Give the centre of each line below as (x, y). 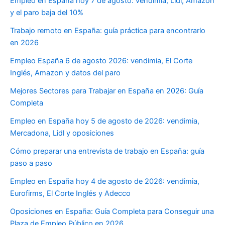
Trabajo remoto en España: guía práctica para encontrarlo (108, 30)
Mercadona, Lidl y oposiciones (62, 133)
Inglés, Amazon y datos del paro (65, 73)
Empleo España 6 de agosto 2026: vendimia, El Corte (101, 61)
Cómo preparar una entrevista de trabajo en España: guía (107, 151)
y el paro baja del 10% (47, 12)
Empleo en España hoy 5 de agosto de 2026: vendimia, (105, 121)
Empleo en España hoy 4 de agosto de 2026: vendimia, (105, 181)
